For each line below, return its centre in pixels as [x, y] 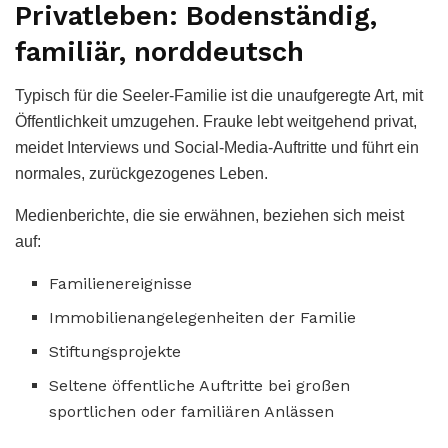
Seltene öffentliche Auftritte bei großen [200, 386]
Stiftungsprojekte [115, 352]
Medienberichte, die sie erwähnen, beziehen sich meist [209, 216]
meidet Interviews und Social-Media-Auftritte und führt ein [217, 148]
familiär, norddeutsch [159, 51]
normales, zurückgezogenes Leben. [141, 174]
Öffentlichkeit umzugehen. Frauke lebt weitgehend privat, [216, 122]
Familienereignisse [121, 284]
